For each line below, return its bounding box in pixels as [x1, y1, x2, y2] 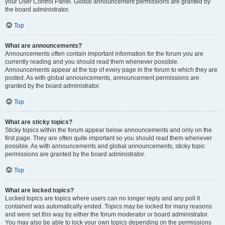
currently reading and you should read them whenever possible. [5, 58, 179, 65]
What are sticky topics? [5, 119, 72, 126]
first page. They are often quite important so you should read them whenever [5, 135, 212, 142]
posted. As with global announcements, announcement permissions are [5, 74, 199, 81]
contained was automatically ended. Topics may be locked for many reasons [5, 203, 212, 210]
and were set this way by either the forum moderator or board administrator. [5, 211, 208, 218]
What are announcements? [5, 42, 82, 49]
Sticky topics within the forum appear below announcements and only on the [5, 127, 212, 134]
